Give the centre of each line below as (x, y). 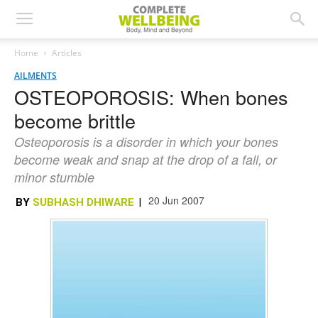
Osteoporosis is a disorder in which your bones (146, 142)
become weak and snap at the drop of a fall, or (146, 159)
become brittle (75, 120)
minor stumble (54, 177)
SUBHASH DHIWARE (83, 202)
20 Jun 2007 (176, 200)
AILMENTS (35, 76)
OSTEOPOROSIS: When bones (151, 97)
